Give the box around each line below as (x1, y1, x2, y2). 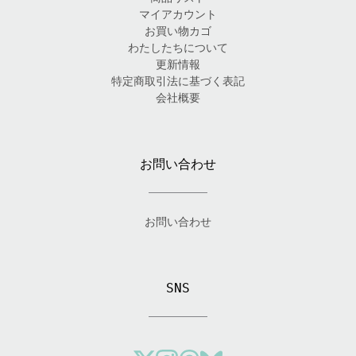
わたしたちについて (128, 41, 228, 55)
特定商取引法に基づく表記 (111, 75, 245, 88)
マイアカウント (139, 8, 217, 21)
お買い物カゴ (145, 25, 211, 38)
